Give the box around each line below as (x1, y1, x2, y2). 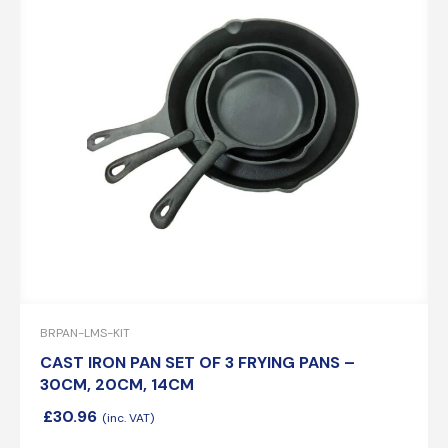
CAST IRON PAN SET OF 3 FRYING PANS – (40, 352, 355, 374)
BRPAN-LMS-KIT (40, 325, 130, 342)
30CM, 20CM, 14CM (40, 374, 194, 396)
